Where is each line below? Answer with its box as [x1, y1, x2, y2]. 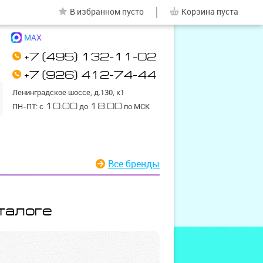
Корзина [181, 6, 215, 17]
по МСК [122, 102, 150, 112]
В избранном [70, 6, 120, 17]
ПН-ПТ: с [12, 102, 45, 112]
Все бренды [114, 158, 160, 170]
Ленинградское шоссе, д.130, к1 [12, 87, 124, 97]
